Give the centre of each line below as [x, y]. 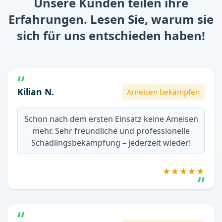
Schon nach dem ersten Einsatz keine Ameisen [111, 119]
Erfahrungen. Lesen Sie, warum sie [111, 19]
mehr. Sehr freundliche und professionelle [111, 131]
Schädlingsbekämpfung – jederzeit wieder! [111, 143]
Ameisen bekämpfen [164, 92]
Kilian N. [36, 91]
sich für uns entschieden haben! [111, 35]
